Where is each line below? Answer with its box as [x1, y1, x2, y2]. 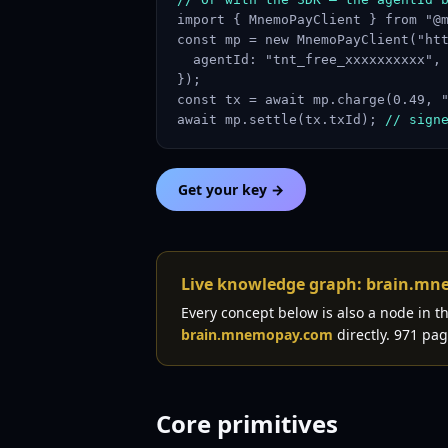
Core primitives [156, 407, 338, 440]
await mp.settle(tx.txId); [177, 112, 385, 127]
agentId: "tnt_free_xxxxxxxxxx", [177, 52, 441, 67]
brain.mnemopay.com [181, 325, 333, 344]
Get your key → [178, 180, 284, 199]
